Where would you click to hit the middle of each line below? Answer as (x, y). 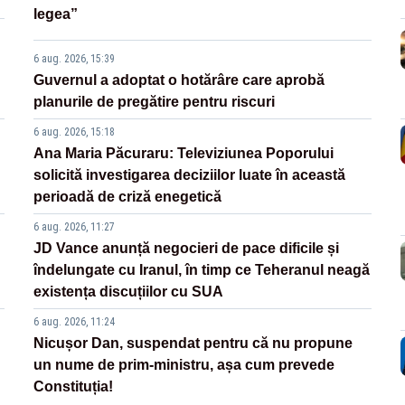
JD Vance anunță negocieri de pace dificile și (187, 249)
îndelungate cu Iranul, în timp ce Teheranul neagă (202, 270)
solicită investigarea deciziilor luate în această (190, 175)
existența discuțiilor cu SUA (129, 292)
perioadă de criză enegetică (128, 197)
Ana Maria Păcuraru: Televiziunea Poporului (184, 154)
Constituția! (74, 387)
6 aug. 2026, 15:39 (75, 59)
